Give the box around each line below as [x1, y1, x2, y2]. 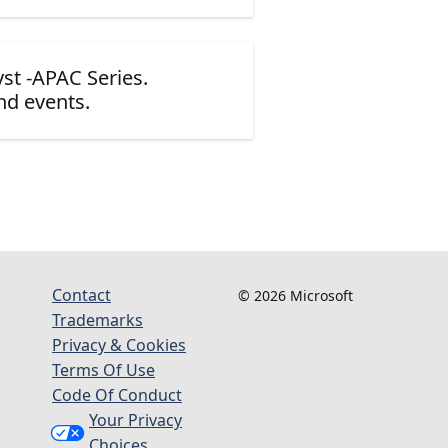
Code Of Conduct [52, 383, 182, 406]
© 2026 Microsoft [237, 285, 353, 305]
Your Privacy [89, 408, 182, 431]
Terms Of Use [52, 358, 155, 381]
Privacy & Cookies [52, 333, 186, 356]
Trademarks [52, 308, 143, 331]
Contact [52, 283, 111, 306]
